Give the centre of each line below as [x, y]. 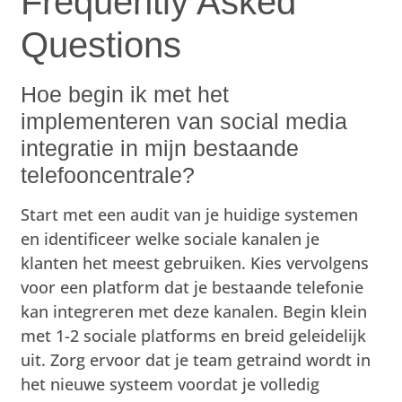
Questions [101, 44]
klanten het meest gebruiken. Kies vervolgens [195, 262]
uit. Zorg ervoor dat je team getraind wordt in [196, 359]
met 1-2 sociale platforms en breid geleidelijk [194, 335]
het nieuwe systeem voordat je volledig [170, 384]
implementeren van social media [184, 121]
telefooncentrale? [108, 175]
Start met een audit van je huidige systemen [190, 214]
